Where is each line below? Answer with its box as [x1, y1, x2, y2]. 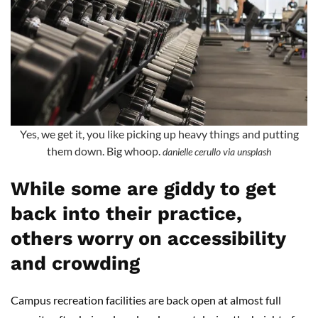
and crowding [11, 251, 140, 275]
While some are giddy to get [11, 177, 276, 200]
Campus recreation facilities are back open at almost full [11, 292, 281, 307]
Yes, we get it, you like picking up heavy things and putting [19, 126, 299, 141]
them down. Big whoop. [47, 143, 163, 158]
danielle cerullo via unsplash [163, 145, 271, 158]
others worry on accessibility [11, 226, 285, 250]
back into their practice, [11, 202, 242, 225]
